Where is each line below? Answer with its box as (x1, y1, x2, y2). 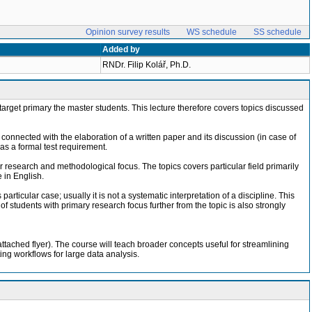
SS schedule (253, 27, 302, 37)
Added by (102, 45, 140, 54)
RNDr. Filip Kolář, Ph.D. (102, 60, 191, 70)
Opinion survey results (86, 27, 170, 37)
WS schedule (187, 27, 237, 37)
